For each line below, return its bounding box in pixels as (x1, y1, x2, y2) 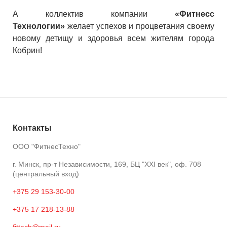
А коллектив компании (13, 10, 175, 18)
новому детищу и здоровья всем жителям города (13, 34, 214, 43)
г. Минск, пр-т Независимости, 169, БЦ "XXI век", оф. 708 (13, 160, 201, 168)
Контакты (13, 124, 52, 132)
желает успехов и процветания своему (65, 22, 214, 30)
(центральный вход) (13, 169, 79, 178)
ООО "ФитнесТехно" (13, 142, 81, 150)
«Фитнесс (175, 10, 214, 18)
